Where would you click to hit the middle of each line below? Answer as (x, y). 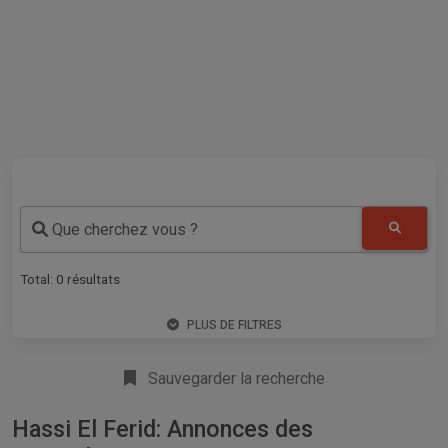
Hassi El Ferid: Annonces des (162, 428)
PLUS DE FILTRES (234, 324)
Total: (38, 278)
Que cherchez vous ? (123, 230)
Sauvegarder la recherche (234, 378)
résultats (92, 278)
